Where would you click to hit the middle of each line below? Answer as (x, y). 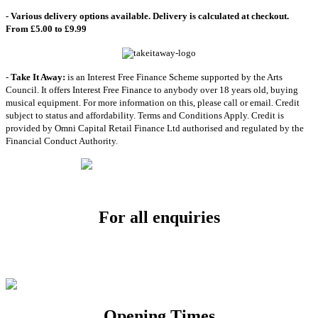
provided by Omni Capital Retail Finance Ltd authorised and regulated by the (155, 128)
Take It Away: (38, 77)
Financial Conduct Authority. (62, 141)
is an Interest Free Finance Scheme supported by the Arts (174, 77)
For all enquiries (159, 217)
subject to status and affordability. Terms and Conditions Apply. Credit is (145, 115)
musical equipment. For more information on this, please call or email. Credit (153, 102)
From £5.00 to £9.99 (46, 28)
